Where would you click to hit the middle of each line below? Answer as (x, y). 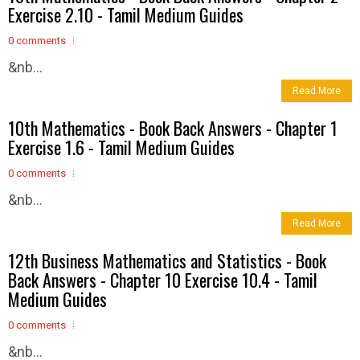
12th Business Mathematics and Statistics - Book (167, 260)
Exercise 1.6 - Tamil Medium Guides (121, 147)
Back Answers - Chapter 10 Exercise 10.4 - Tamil (163, 279)
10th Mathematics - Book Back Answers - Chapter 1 (173, 127)
